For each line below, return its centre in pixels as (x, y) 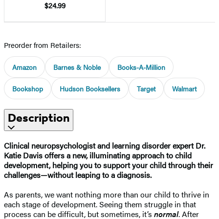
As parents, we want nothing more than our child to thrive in (107, 194)
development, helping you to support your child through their (109, 165)
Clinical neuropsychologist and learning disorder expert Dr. (105, 145)
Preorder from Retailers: (43, 44)
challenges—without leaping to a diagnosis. (78, 175)
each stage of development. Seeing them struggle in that (100, 204)
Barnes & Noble (77, 67)
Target (146, 88)
